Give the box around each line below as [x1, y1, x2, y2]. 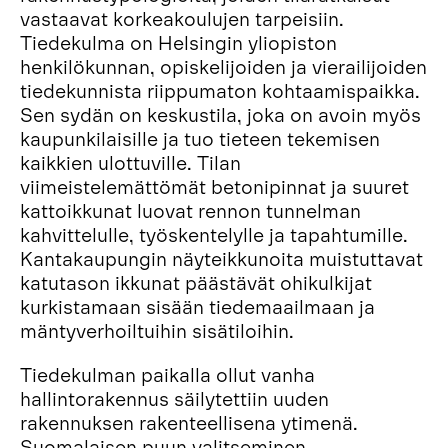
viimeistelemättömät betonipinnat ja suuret [20, 173, 409, 198]
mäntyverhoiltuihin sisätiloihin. [20, 317, 294, 342]
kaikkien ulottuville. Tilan [20, 149, 241, 174]
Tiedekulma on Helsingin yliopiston [20, 29, 337, 54]
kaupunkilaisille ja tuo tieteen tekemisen [20, 125, 380, 150]
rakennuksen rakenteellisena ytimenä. [20, 409, 358, 434]
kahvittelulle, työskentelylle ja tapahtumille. [20, 221, 408, 246]
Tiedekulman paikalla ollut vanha [20, 361, 315, 386]
